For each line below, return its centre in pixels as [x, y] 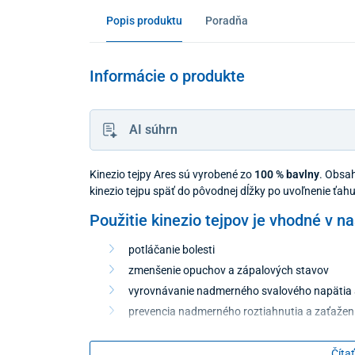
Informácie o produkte [167, 76]
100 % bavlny [285, 174]
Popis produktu [144, 20]
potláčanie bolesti [172, 249]
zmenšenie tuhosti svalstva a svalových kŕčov [240, 332]
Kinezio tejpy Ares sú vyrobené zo [170, 174]
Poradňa [227, 20]
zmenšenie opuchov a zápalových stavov [229, 270]
